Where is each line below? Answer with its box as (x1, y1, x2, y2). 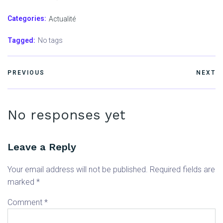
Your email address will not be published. (7, 164, 148, 174)
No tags (38, 36, 63, 44)
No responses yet (7, 107, 125, 123)
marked (7, 177, 36, 187)
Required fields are (150, 164, 215, 174)
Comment (7, 197, 44, 207)
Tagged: (7, 36, 35, 44)
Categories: (7, 14, 46, 23)
